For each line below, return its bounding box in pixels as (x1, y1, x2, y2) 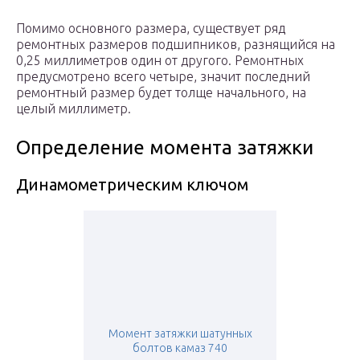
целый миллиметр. (16, 101, 131, 117)
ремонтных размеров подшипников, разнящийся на (16, 37, 335, 52)
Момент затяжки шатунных (108, 327, 252, 341)
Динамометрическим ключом (16, 175, 248, 194)
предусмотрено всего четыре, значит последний (16, 69, 310, 84)
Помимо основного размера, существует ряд (16, 21, 285, 36)
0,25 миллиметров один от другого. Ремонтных (16, 53, 304, 68)
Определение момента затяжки (16, 137, 313, 159)
